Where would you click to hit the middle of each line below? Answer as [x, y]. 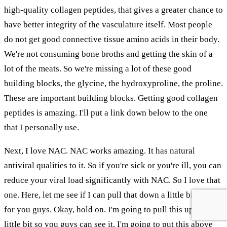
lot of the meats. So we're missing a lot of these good [98, 68]
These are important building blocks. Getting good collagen [111, 98]
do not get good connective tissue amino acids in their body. [112, 39]
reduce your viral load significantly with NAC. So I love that [112, 180]
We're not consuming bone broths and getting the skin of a [108, 54]
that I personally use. [42, 127]
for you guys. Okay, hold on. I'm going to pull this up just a [109, 209]
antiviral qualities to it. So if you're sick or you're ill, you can [113, 165]
